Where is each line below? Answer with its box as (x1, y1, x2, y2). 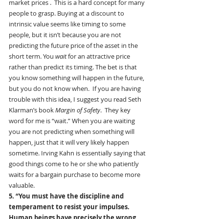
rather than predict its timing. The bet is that (9, 63, 138, 72)
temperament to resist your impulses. (9, 202, 131, 212)
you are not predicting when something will (9, 127, 136, 136)
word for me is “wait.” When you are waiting (9, 116, 136, 126)
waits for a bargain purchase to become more (9, 170, 142, 179)
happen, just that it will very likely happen (9, 138, 131, 147)
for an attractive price (66, 52, 131, 61)
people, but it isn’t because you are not (9, 30, 123, 40)
